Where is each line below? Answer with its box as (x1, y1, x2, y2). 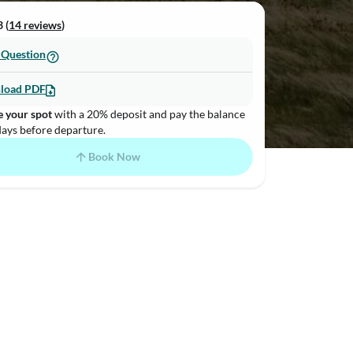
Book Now (88, 150, 140, 163)
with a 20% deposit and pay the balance (52, 107, 245, 121)
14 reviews (9, 18, 61, 32)
